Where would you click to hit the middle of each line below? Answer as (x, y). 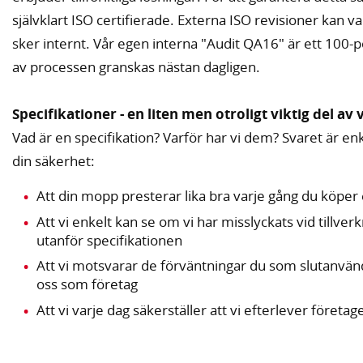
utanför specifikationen (109, 240)
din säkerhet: (55, 161)
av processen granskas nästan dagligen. (136, 67)
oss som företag (87, 284)
